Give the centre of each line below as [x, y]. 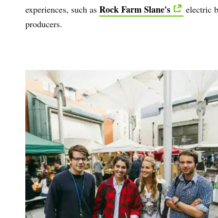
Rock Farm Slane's [135, 9]
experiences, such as [62, 9]
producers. [45, 24]
